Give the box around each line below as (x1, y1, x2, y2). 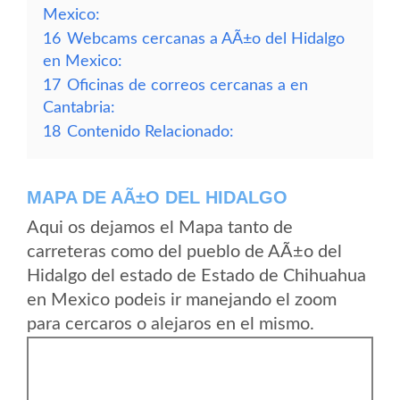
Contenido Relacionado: (67, 124, 234, 139)
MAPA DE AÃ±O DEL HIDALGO (27, 187, 287, 207)
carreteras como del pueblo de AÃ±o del (27, 243, 342, 261)
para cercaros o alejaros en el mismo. (27, 315, 314, 333)
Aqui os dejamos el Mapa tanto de (27, 219, 293, 237)
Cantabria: (43, 100, 115, 115)
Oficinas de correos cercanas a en (67, 78, 308, 93)
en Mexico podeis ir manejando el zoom (27, 291, 337, 309)
